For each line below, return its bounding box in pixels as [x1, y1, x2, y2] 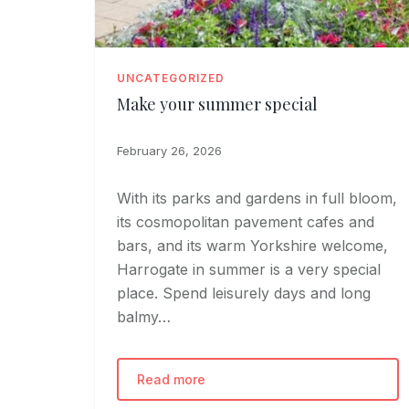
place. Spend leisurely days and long [117, 283, 371, 302]
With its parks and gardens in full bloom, [117, 188, 397, 207]
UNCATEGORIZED [117, 70, 225, 85]
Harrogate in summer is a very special [117, 259, 381, 278]
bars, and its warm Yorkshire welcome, [117, 236, 388, 255]
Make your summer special [117, 92, 318, 115]
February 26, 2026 [117, 142, 222, 158]
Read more [137, 371, 205, 387]
